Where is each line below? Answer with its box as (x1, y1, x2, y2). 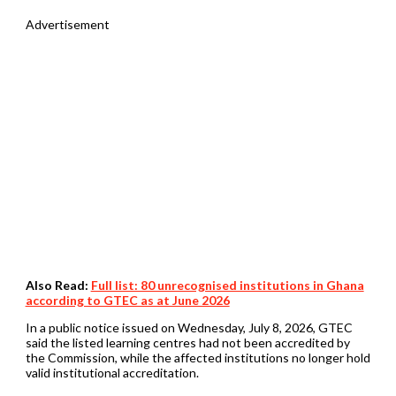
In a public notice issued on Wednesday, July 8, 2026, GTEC (25, 319, 353, 335)
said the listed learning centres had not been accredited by (25, 334, 350, 350)
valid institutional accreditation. (25, 364, 199, 380)
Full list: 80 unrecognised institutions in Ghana (90, 277, 364, 293)
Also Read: (25, 277, 91, 293)
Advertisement (25, 16, 110, 32)
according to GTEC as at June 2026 (25, 292, 230, 308)
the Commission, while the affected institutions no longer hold (25, 349, 370, 365)
